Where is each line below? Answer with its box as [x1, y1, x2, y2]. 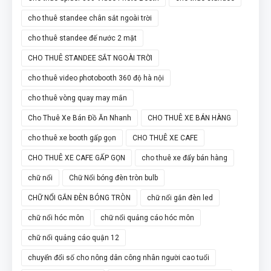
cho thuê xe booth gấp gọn [28, 133, 116, 142]
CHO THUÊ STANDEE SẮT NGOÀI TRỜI [28, 53, 152, 62]
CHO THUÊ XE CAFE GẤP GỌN [28, 153, 125, 162]
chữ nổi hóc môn [28, 213, 84, 222]
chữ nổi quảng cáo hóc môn [100, 213, 194, 222]
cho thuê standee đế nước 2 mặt [28, 33, 137, 42]
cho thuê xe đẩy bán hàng [142, 153, 227, 162]
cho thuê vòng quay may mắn [28, 93, 127, 102]
